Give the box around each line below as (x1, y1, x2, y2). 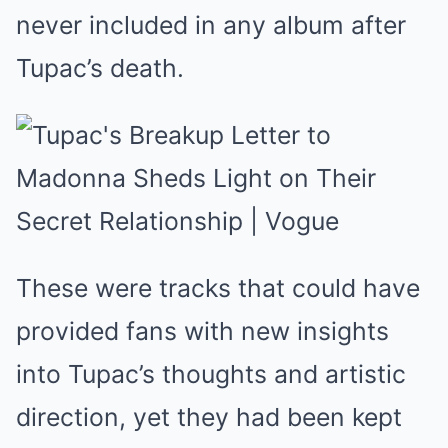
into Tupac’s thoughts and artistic (16, 358, 406, 389)
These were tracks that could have (16, 272, 420, 303)
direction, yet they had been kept (16, 401, 402, 432)
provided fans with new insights (16, 315, 389, 346)
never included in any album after (16, 9, 406, 40)
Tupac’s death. (16, 52, 184, 83)
